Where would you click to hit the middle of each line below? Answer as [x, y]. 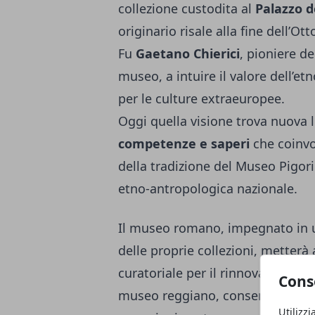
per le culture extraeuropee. [201, 99]
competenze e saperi [184, 144]
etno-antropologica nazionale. [208, 189]
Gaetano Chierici [188, 54]
